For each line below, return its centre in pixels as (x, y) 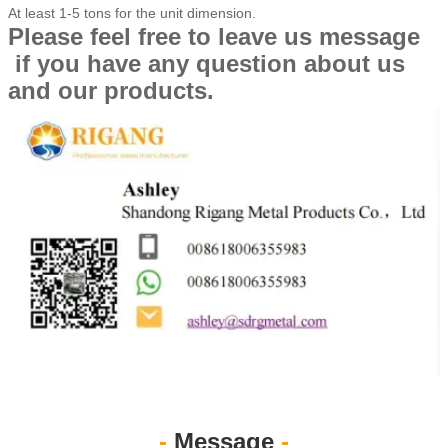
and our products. (111, 90)
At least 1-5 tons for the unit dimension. (134, 12)
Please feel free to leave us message (214, 36)
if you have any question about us (206, 63)
